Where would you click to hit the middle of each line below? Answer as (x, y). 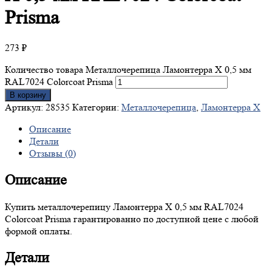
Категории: (97, 107)
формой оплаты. (39, 231)
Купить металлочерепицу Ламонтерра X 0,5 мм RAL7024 (124, 207)
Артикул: (25, 107)
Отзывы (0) (53, 154)
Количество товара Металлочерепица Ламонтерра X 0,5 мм (128, 70)
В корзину (28, 95)
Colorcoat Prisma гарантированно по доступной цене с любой (132, 219)
